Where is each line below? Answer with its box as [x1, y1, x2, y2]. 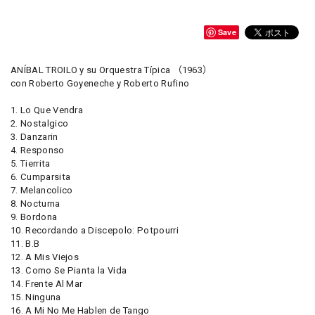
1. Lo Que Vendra [11, 105, 84, 115]
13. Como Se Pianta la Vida [11, 265, 127, 276]
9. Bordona [11, 212, 58, 222]
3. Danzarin [11, 131, 58, 142]
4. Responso [11, 145, 65, 155]
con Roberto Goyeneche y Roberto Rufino [11, 78, 190, 89]
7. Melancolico [11, 185, 73, 195]
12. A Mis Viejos [11, 252, 79, 262]
